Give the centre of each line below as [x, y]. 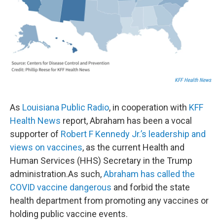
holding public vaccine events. [69, 214]
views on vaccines [46, 147]
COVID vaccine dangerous [61, 187]
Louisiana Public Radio [66, 107]
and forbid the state [151, 187]
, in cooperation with [149, 107]
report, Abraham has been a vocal [126, 120]
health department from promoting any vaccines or [109, 200]
